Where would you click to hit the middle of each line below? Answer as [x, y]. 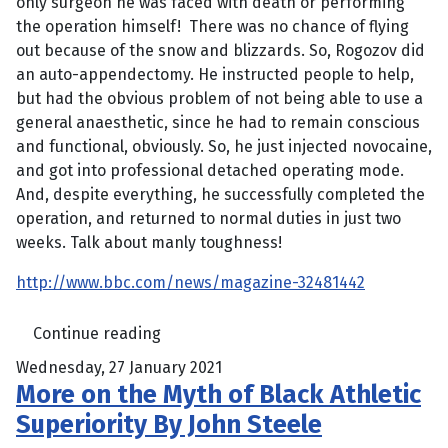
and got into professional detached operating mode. [210, 171]
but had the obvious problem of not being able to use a [219, 99]
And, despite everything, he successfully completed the [220, 195]
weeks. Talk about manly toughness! [149, 243]
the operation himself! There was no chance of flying [212, 27]
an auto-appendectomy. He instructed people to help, [215, 75]
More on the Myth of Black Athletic [218, 395]
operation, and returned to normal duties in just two [208, 219]
